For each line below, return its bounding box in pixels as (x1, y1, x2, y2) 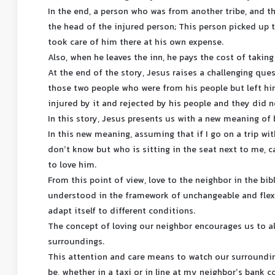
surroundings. (48, 235, 105, 250)
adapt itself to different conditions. (48, 204, 196, 219)
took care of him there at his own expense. (48, 36, 224, 50)
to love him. (48, 158, 97, 173)
